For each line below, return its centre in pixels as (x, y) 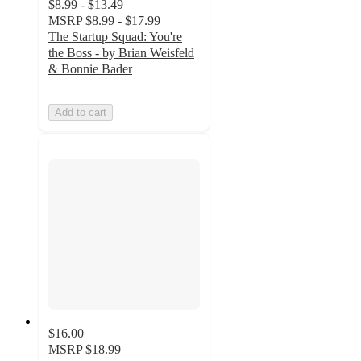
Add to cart (81, 113)
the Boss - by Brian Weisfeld (121, 53)
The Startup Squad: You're (115, 37)
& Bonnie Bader (90, 69)
